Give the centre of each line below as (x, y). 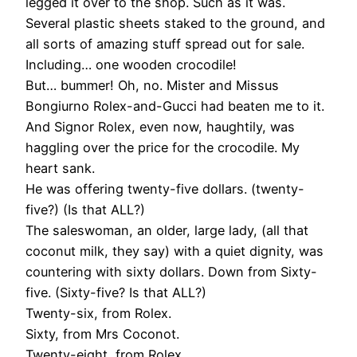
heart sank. (60, 169)
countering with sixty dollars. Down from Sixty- (171, 272)
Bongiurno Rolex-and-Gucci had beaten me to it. (175, 106)
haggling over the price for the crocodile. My (163, 148)
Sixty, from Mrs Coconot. (102, 334)
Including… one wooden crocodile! (131, 65)
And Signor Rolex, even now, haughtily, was (160, 127)
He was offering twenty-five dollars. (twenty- (165, 189)
